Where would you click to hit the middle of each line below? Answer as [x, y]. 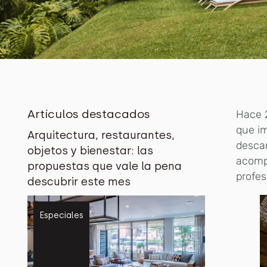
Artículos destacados [89, 114]
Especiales [62, 215]
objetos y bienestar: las [91, 150]
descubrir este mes [79, 181]
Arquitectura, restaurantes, [101, 135]
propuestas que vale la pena [105, 166]
